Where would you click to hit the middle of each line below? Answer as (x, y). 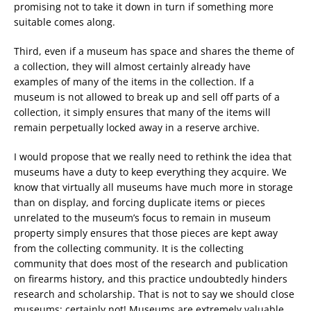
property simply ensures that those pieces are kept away (146, 233)
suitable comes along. (65, 22)
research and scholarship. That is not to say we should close (154, 294)
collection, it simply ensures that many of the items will (142, 112)
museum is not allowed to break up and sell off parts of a (147, 97)
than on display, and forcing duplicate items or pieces (140, 202)
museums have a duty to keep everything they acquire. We (150, 172)
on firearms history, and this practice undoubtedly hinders (151, 279)
